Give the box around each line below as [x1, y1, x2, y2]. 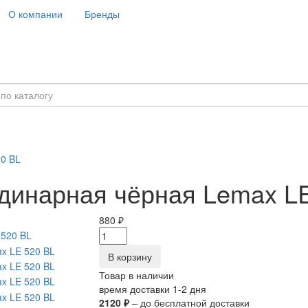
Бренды [85, 7, 120, 21]
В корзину [108, 250, 152, 263]
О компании [8, 7, 63, 21]
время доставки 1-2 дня [99, 282, 206, 296]
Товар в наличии [99, 268, 174, 282]
